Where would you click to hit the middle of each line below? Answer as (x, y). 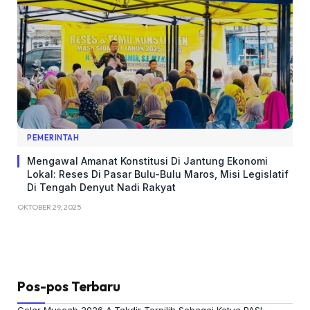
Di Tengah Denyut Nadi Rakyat (101, 188)
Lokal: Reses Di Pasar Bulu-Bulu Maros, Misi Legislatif (158, 174)
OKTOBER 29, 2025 (49, 207)
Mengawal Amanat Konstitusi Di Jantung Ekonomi (147, 161)
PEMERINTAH (53, 138)
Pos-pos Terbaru (69, 287)
